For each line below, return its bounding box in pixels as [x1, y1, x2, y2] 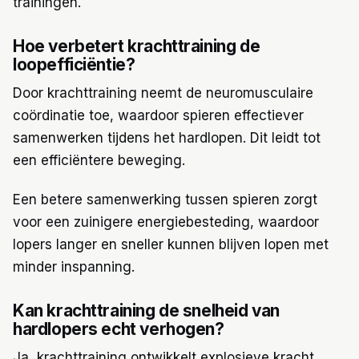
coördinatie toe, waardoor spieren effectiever [13, 107, 304, 124]
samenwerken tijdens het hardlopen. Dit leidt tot [13, 130, 321, 147]
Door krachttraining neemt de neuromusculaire [13, 85, 313, 102]
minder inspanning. [13, 258, 135, 275]
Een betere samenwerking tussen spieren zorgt [13, 191, 317, 208]
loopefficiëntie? [13, 54, 135, 75]
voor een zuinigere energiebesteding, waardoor [13, 213, 319, 230]
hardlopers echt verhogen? [13, 318, 224, 339]
